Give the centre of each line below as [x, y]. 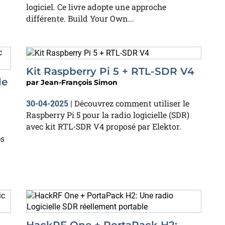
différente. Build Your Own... [80, 18]
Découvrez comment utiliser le [132, 103]
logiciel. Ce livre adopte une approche [96, 7]
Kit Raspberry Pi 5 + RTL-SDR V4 [110, 71]
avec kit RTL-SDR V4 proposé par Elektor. [104, 126]
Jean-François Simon [79, 82]
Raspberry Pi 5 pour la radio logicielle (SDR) [108, 115]
